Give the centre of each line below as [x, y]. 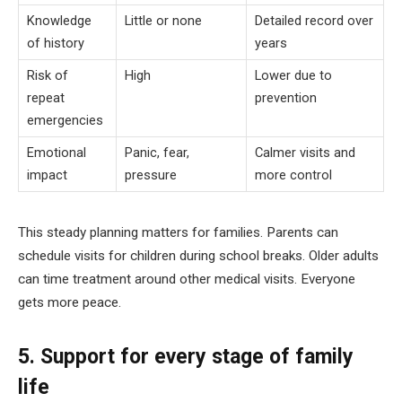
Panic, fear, [157, 152]
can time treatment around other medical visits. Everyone [187, 279]
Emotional [57, 152]
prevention [286, 97]
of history [56, 43]
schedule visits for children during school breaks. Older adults [198, 255]
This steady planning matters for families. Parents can [178, 232]
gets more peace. [70, 302]
